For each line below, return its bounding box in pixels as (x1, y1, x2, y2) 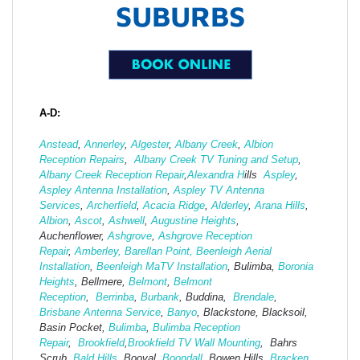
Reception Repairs (39, 153, 125, 166)
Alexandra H (187, 169, 244, 182)
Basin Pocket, (39, 321, 108, 334)
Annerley (84, 138, 125, 151)
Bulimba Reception (153, 321, 240, 334)
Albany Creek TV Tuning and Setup (134, 153, 298, 166)
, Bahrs (260, 337, 297, 350)
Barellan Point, (125, 245, 193, 258)
